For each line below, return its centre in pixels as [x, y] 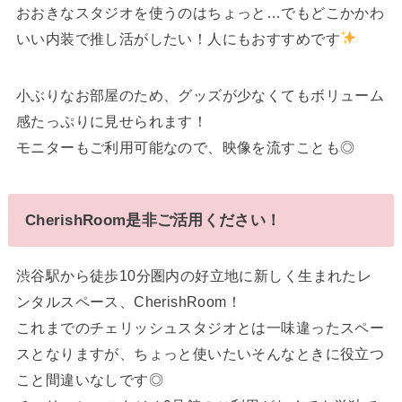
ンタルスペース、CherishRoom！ [129, 301]
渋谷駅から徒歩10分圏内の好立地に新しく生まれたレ [194, 275]
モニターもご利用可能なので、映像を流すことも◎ [185, 148]
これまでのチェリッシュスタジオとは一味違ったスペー [200, 327]
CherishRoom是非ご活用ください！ [153, 220]
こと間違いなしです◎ [90, 379]
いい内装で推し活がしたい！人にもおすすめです [178, 38]
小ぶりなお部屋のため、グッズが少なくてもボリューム [200, 96]
